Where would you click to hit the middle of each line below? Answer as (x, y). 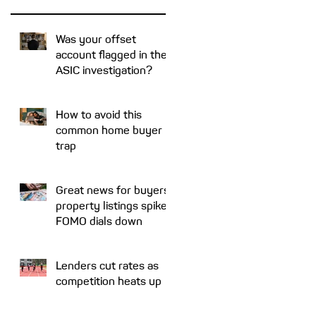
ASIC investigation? (104, 70)
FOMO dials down (99, 221)
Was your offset (96, 39)
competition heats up (109, 281)
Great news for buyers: (114, 190)
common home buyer (109, 130)
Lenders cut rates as (107, 266)
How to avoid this (99, 115)
